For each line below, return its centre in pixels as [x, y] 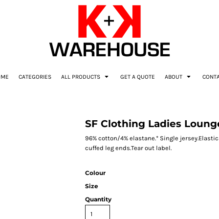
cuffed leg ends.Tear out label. [128, 148]
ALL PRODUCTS [81, 77]
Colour [95, 173]
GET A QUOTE [138, 77]
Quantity [98, 199]
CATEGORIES [35, 77]
